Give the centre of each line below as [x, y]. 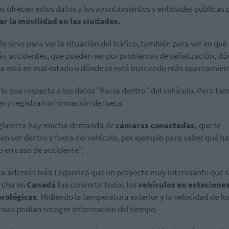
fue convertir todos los [98, 184]
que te [209, 125]
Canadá [42, 184]
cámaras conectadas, [156, 125]
